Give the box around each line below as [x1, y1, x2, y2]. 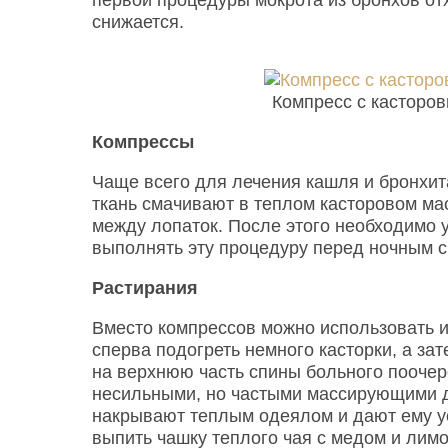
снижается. [92, 11, 184, 32]
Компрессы [92, 131, 194, 152]
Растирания [92, 277, 198, 298]
